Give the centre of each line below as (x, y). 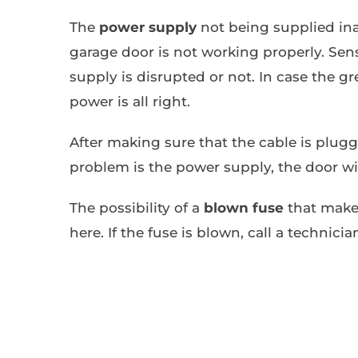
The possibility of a (137, 207)
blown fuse (244, 207)
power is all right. (130, 101)
